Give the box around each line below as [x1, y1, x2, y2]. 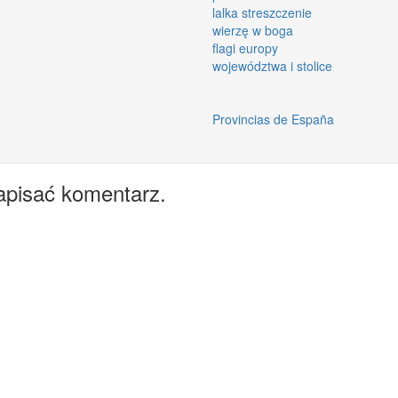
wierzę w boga [212, 20, 293, 39]
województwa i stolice [212, 56, 332, 75]
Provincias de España [212, 109, 334, 128]
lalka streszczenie [212, 3, 312, 21]
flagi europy [212, 38, 278, 57]
